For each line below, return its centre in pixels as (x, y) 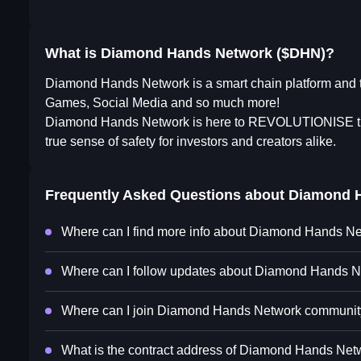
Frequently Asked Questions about (167, 195)
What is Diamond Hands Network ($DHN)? (190, 54)
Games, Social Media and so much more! (162, 103)
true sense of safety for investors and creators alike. (191, 142)
